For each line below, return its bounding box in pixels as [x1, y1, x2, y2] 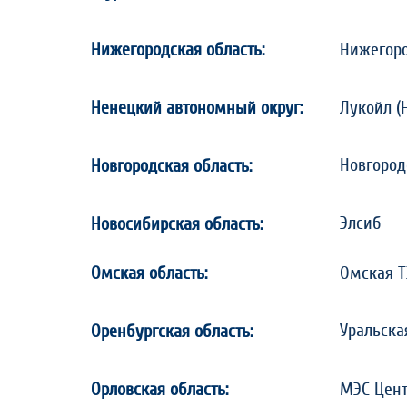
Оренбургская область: [91, 323, 253, 341]
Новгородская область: [91, 157, 252, 175]
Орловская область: [91, 381, 228, 399]
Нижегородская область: [91, 41, 264, 59]
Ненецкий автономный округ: [91, 99, 303, 117]
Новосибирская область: [91, 215, 263, 233]
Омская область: [91, 264, 207, 283]
